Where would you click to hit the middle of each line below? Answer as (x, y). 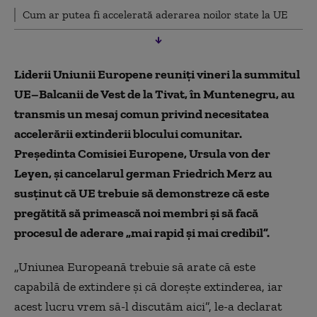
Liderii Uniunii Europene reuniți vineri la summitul (157, 74)
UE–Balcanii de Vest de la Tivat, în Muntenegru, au (155, 94)
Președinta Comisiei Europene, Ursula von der (142, 153)
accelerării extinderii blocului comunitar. (128, 133)
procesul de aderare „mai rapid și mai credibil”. (142, 232)
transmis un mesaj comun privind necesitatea (142, 114)
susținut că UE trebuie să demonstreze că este (142, 193)
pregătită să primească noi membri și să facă (136, 213)
